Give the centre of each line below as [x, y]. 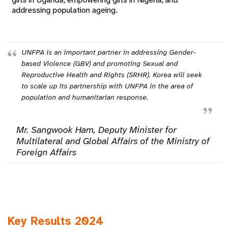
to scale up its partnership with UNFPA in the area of [107, 86]
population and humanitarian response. [85, 97]
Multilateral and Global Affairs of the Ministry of [113, 141]
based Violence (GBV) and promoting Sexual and [99, 64]
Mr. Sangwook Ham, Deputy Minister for [96, 130]
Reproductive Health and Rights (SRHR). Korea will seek [111, 75]
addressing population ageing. [65, 10]
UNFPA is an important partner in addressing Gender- [108, 52]
